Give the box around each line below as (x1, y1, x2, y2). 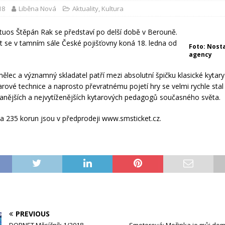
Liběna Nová (19, 4, 57, 13)
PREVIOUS (16, 209, 50, 218)
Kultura (101, 4, 124, 13)
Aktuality (72, 4, 99, 13)
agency (188, 50, 212, 59)
